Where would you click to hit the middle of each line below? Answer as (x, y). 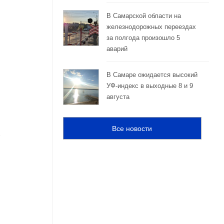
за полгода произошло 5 (143, 38)
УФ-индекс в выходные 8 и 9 (149, 86)
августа (118, 97)
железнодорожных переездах (151, 27)
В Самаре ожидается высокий (152, 75)
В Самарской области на (143, 16)
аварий (117, 49)
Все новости (132, 128)
